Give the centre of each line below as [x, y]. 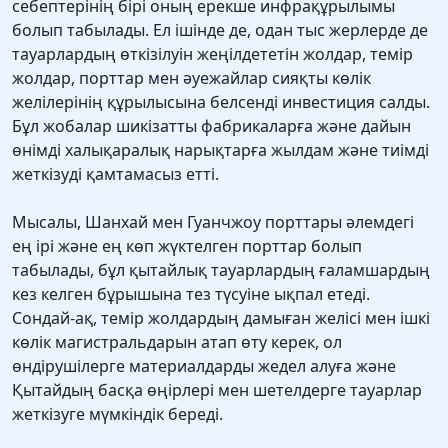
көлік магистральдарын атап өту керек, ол [177, 342]
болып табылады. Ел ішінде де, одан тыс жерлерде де [220, 30]
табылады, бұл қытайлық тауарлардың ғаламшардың [221, 270]
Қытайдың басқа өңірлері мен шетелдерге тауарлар [217, 390]
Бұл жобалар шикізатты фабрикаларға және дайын [211, 126]
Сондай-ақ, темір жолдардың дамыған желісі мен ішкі [221, 318]
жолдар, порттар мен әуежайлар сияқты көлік [191, 78]
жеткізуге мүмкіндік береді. [117, 414]
